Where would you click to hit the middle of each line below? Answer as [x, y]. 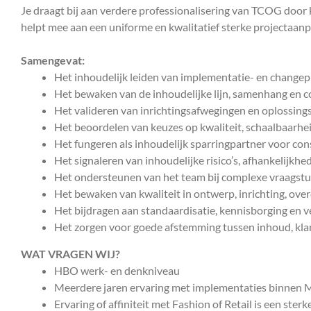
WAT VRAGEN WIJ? [70, 253]
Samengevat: [53, 60]
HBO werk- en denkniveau [117, 270]
